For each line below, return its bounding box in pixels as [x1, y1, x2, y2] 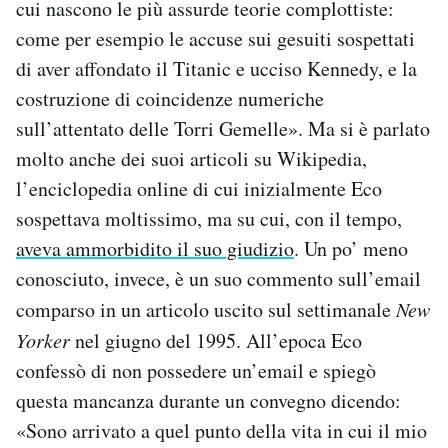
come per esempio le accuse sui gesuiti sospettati [16, 25, 415, 53]
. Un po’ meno [294, 235, 408, 263]
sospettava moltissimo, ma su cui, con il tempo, [16, 205, 402, 233]
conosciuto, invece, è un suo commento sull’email [16, 265, 421, 293]
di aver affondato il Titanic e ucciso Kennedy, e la [16, 55, 417, 83]
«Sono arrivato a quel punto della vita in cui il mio [16, 417, 427, 445]
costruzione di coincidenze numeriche [16, 85, 324, 113]
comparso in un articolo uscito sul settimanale [16, 296, 396, 324]
